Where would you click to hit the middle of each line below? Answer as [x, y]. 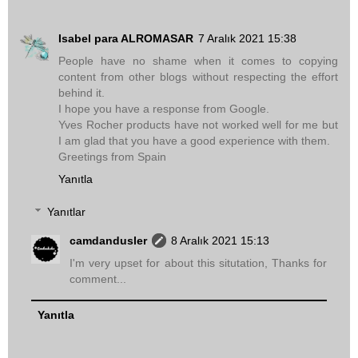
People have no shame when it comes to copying [198, 60]
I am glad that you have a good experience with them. [194, 140]
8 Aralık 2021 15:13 [221, 241]
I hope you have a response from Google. [164, 108]
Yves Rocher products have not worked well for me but [198, 124]
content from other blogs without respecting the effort [198, 76]
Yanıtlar [67, 212]
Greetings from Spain [112, 156]
